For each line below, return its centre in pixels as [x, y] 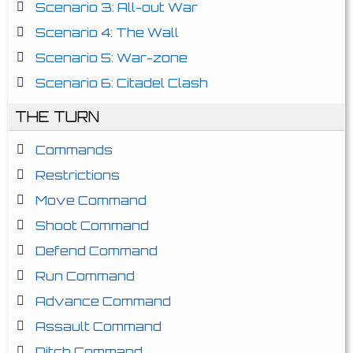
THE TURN [57, 117]
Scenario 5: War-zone [111, 58]
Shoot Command [92, 225]
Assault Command [98, 326]
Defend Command [97, 251]
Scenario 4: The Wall [107, 32]
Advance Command [103, 301]
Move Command [91, 200]
